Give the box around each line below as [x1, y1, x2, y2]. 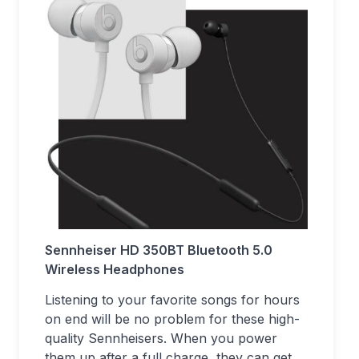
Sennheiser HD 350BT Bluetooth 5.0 [45, 242, 272, 259]
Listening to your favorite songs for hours [45, 292, 300, 309]
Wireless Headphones [45, 261, 184, 278]
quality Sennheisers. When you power [45, 330, 277, 347]
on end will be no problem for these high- [45, 311, 300, 328]
